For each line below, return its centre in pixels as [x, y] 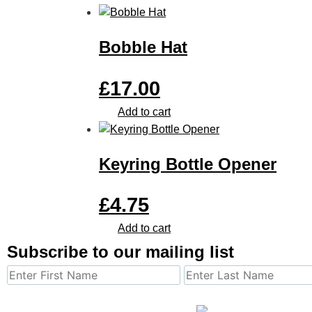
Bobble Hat [143, 47]
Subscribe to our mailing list [120, 252]
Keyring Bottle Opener [188, 164]
